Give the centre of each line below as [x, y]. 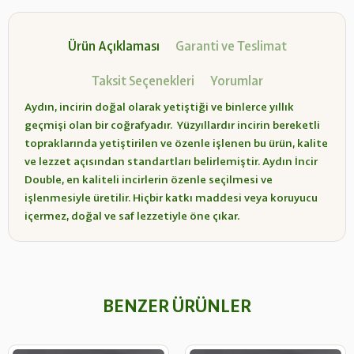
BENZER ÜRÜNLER [177, 305]
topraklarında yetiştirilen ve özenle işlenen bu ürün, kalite [176, 143]
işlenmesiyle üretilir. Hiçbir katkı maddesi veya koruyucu [171, 198]
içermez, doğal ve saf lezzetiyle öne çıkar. [132, 216]
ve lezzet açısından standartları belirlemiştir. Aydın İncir [171, 162]
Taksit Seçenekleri [143, 81]
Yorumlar [236, 81]
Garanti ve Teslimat [231, 46]
